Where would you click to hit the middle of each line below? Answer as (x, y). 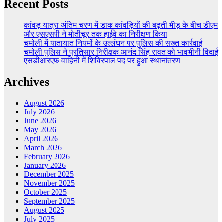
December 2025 (49, 174)
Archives (27, 82)
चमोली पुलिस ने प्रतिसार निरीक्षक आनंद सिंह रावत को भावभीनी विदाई (121, 52)
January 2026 (45, 166)
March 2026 (43, 148)
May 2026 (40, 130)
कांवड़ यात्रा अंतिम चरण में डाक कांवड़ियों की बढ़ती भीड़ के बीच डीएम (121, 25)
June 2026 (40, 121)
